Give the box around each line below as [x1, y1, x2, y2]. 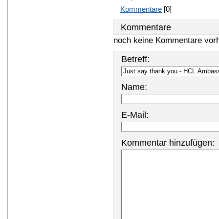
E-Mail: [121, 109, 149, 120]
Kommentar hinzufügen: [121, 137, 215, 148]
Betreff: [121, 54, 150, 65]
